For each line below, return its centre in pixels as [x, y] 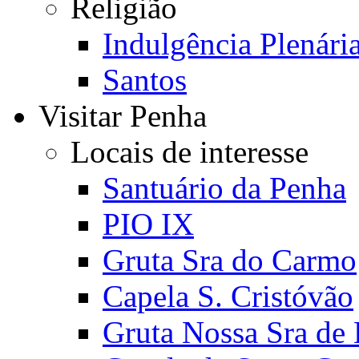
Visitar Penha [123, 116]
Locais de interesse [190, 152]
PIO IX [148, 224]
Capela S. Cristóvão [228, 296]
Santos [145, 80]
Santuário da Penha [224, 188]
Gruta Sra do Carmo [230, 260]
